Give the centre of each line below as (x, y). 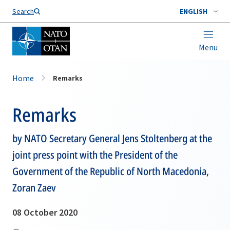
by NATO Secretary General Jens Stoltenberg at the (112, 138)
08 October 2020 (45, 212)
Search (23, 11)
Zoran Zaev (34, 188)
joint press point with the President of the (95, 155)
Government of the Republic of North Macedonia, (111, 171)
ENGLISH (194, 11)
